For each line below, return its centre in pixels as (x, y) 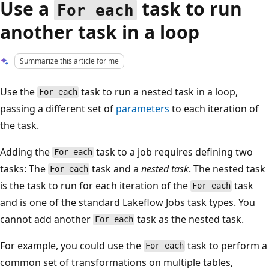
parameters (143, 108)
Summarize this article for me (70, 61)
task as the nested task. (189, 219)
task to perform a (226, 245)
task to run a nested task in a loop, (159, 92)
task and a (116, 168)
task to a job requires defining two (174, 152)
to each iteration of (214, 108)
